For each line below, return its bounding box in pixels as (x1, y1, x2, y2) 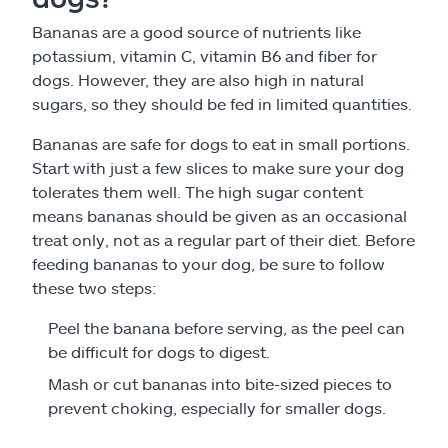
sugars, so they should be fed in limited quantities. (32, 94, 412, 113)
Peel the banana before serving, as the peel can (48, 318, 405, 337)
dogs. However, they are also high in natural (32, 70, 364, 89)
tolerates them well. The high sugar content (32, 182, 363, 201)
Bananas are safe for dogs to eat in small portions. (32, 134, 410, 153)
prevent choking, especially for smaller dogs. (48, 398, 386, 417)
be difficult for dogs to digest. (48, 342, 270, 361)
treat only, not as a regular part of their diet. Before (32, 230, 415, 249)
